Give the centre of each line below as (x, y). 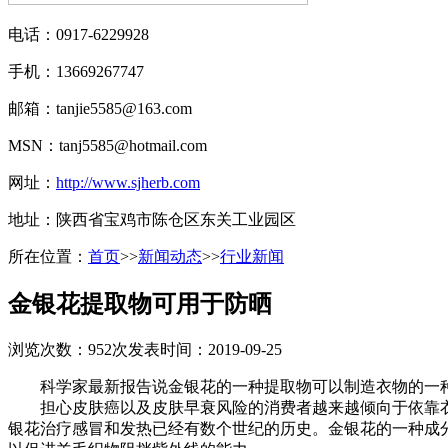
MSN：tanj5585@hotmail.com (107, 145)
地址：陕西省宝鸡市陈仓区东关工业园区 (152, 219)
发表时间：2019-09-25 (205, 349)
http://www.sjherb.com (128, 182)
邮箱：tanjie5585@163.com (100, 108)
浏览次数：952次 (68, 349)
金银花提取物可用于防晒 (140, 303)
